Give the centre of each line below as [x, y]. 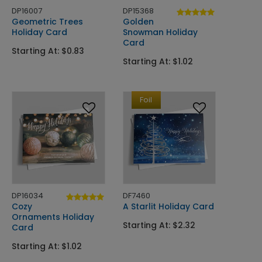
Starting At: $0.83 [48, 51]
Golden [138, 21]
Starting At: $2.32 [159, 225]
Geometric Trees [47, 21]
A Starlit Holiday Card [168, 207]
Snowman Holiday [160, 32]
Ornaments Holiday [53, 217]
